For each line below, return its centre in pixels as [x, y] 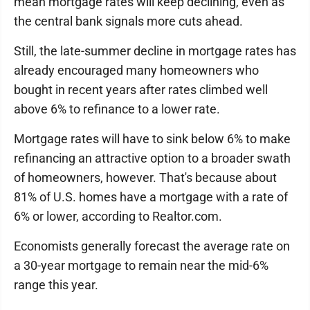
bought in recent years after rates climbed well [141, 90]
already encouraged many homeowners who [136, 70]
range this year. [56, 285]
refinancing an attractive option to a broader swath [152, 158]
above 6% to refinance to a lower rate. [117, 109]
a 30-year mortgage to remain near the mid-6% [141, 265]
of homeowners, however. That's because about [145, 177]
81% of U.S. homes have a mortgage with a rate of [151, 197]
